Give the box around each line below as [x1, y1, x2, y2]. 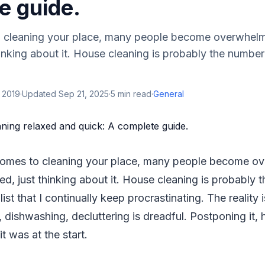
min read [115, 89, 151, 99]
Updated [22, 89, 59, 99]
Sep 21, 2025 [59, 89, 109, 99]
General [153, 89, 184, 99]
